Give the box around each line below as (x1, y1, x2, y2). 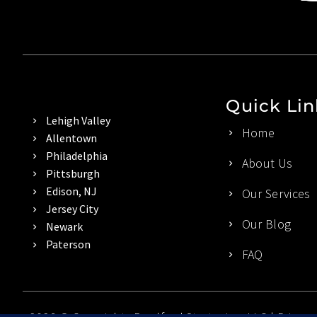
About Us (241, 155, 293, 171)
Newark (45, 219, 83, 234)
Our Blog (241, 216, 292, 232)
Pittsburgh (45, 166, 100, 180)
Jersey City (45, 202, 98, 216)
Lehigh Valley (45, 113, 110, 127)
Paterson (45, 237, 91, 251)
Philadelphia (45, 149, 108, 163)
